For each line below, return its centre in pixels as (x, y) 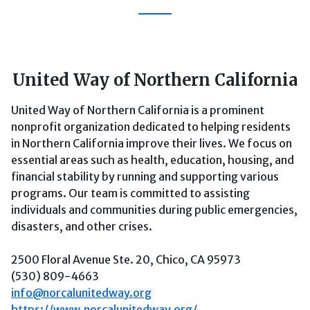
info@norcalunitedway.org (81, 293)
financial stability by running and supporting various (145, 176)
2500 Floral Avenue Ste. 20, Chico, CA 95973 (126, 259)
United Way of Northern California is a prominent (138, 110)
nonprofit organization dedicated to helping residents (151, 127)
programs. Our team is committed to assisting (130, 193)
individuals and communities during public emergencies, (154, 210)
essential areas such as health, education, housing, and (153, 160)
